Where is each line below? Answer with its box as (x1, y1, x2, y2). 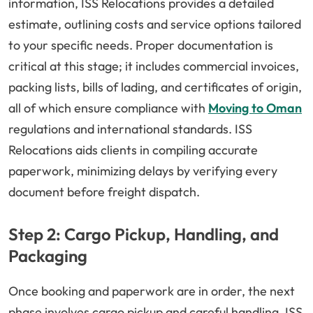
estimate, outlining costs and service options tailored (8, 16, 301, 33)
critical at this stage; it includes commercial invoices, (8, 58, 299, 75)
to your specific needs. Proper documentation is (8, 37, 273, 54)
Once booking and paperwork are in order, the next (8, 283, 295, 300)
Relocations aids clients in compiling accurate (8, 142, 258, 159)
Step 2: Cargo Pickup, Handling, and (8, 224, 279, 245)
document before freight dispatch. (8, 184, 200, 201)
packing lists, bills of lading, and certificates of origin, (8, 79, 302, 96)
